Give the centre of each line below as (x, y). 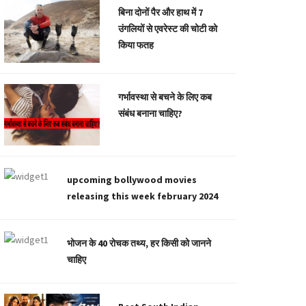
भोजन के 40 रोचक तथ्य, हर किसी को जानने (139, 244)
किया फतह (136, 45)
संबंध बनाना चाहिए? (150, 114)
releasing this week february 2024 (142, 196)
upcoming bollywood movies (132, 180)
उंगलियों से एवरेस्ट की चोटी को (168, 29)
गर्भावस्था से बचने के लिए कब (165, 97)
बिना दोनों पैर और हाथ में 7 (161, 12)
